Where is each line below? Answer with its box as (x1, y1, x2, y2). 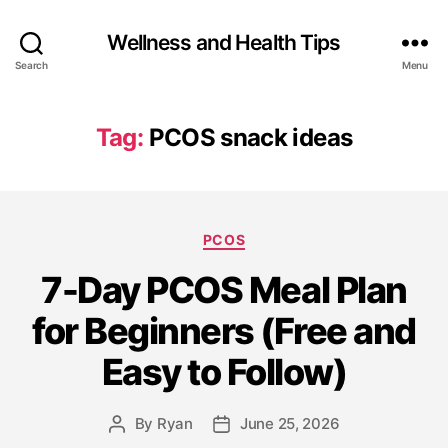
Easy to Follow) (101, 349, 347, 394)
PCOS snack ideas (148, 123, 353, 152)
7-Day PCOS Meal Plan (41, 267, 407, 312)
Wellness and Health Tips (107, 29, 341, 55)
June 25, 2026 (239, 413, 340, 433)
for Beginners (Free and (32, 308, 416, 353)
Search (15, 58, 48, 71)
